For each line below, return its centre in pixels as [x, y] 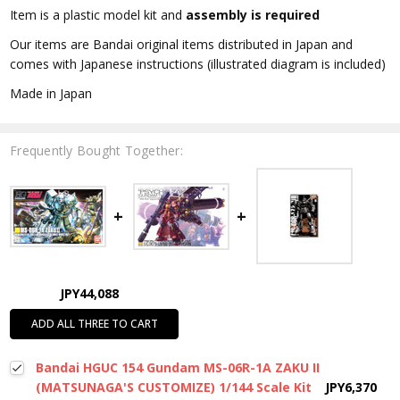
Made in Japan [51, 94]
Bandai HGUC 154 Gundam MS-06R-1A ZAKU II [177, 368]
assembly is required [253, 15]
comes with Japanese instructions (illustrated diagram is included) [198, 64]
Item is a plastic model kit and [98, 15]
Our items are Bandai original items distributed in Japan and [182, 45]
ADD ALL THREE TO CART [94, 324]
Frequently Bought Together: [96, 151]
